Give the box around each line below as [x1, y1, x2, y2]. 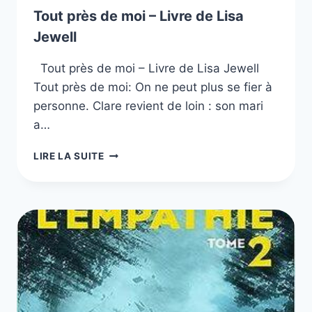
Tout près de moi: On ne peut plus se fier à [33, 79, 272, 94]
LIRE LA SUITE [33, 150, 104, 162]
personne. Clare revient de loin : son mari [33, 98, 263, 113]
